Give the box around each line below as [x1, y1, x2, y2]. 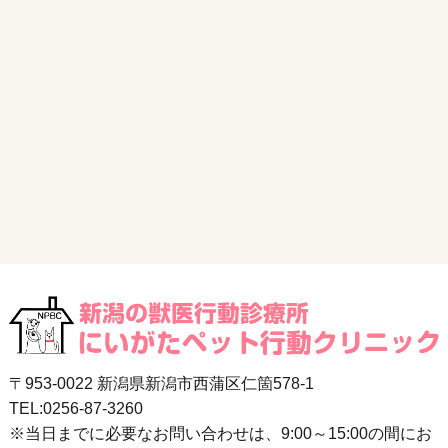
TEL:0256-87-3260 [8, 400, 143, 418]
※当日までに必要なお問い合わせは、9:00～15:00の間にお [8, 425, 432, 443]
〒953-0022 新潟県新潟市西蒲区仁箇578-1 [8, 375, 314, 393]
